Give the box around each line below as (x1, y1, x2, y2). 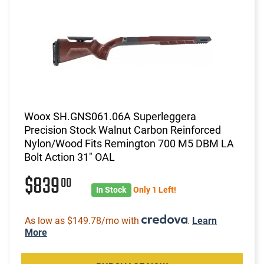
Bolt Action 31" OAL (24, 150, 115, 163)
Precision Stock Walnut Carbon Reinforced (24, 123, 221, 136)
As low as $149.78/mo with (25, 214, 141, 226)
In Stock (96, 184, 127, 194)
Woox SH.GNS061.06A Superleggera (24, 110, 196, 123)
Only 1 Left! (133, 184, 176, 194)
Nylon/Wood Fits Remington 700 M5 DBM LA (24, 137, 234, 150)
